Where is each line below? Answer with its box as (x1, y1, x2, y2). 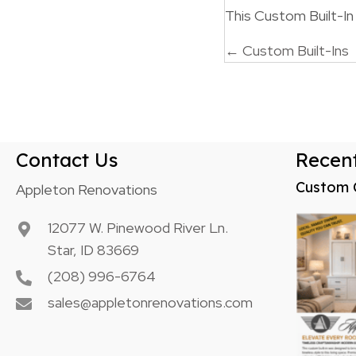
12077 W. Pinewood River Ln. (48, 219, 228, 238)
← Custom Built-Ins (225, 41, 349, 60)
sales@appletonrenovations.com (48, 293, 253, 312)
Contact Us (16, 148, 118, 172)
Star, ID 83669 (48, 241, 139, 260)
